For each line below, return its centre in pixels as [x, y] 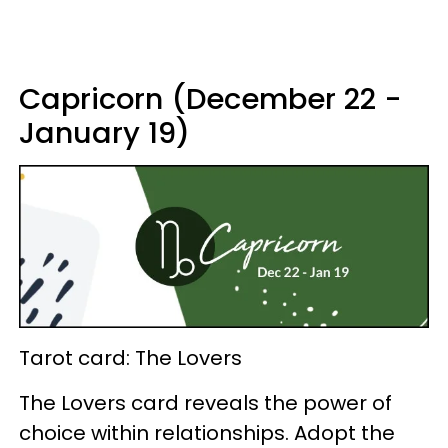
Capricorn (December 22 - [210, 98]
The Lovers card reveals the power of [205, 402]
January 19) [104, 132]
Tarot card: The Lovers [130, 357]
